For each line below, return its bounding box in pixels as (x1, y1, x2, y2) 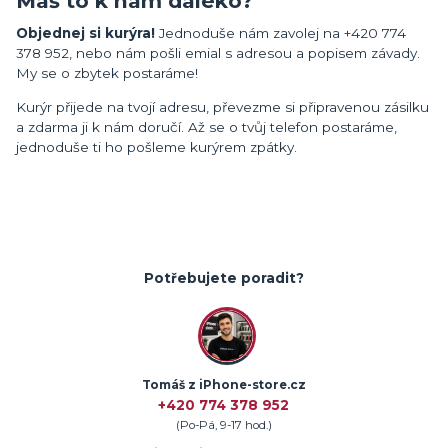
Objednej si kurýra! (16, 25, 155, 42)
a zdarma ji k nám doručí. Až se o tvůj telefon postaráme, (16, 118, 397, 135)
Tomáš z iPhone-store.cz (141, 378, 306, 393)
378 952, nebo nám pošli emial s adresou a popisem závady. (16, 45, 420, 62)
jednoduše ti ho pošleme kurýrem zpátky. (16, 138, 297, 155)
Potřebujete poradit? (143, 270, 304, 287)
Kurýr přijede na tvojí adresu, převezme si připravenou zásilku (16, 98, 429, 115)
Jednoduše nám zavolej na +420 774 (155, 25, 406, 42)
